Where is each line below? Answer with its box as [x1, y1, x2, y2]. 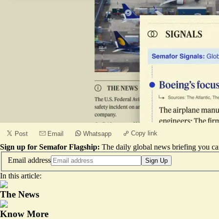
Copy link [131, 130, 157, 137]
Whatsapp [83, 130, 111, 137]
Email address [8, 155, 51, 164]
